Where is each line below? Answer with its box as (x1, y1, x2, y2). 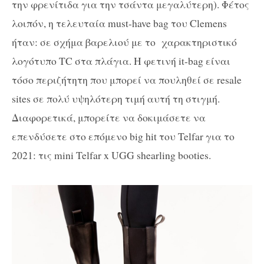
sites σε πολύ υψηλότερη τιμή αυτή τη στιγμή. (12, 91, 220, 105)
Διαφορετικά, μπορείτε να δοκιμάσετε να (12, 110, 206, 124)
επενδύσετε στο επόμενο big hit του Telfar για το (12, 128, 235, 143)
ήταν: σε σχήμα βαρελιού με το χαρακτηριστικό (12, 34, 237, 49)
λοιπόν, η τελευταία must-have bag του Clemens (12, 15, 227, 30)
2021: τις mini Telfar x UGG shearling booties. (12, 147, 211, 162)
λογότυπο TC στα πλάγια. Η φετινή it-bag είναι (12, 53, 230, 68)
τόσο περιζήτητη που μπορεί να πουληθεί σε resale (12, 72, 242, 87)
